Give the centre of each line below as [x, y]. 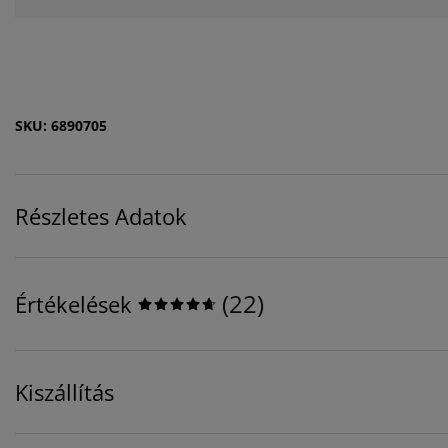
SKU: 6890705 [61, 126]
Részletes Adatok [101, 216]
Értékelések [73, 304]
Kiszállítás [64, 392]
